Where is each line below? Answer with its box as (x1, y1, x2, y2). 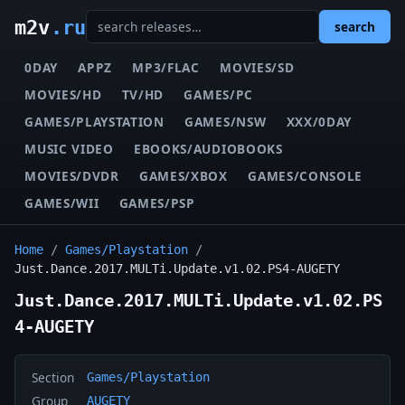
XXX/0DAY (286, 112, 353, 130)
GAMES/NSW (184, 112, 267, 130)
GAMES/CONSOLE (248, 166, 363, 184)
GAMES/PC (184, 85, 253, 103)
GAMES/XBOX (139, 166, 228, 184)
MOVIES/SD (220, 58, 295, 76)
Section (31, 369, 74, 387)
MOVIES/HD (24, 85, 102, 103)
